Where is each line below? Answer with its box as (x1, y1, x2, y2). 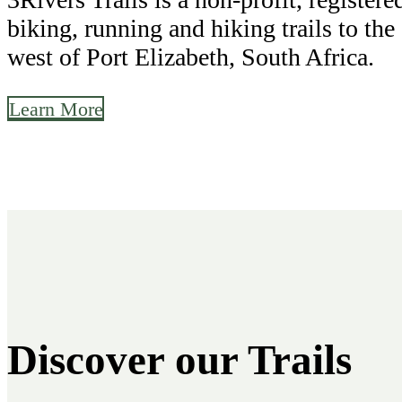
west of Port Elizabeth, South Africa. (7, 42, 374, 71)
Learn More (8, 97, 103, 120)
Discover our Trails (7, 336, 352, 383)
